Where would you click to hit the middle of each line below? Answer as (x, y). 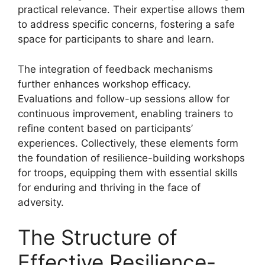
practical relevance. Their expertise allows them (131, 9)
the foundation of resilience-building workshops (131, 158)
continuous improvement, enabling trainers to (125, 113)
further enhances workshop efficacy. (104, 84)
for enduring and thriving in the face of (109, 187)
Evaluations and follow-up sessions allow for (124, 98)
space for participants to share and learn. (116, 39)
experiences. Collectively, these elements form (128, 143)
